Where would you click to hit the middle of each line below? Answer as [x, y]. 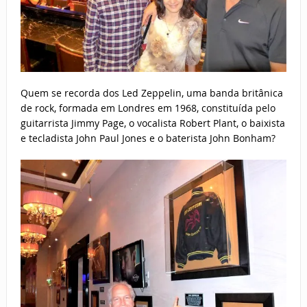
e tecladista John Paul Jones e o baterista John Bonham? [148, 138]
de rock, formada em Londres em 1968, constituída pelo [148, 108]
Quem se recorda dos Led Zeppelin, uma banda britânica [151, 93]
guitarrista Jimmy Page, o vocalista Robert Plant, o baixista [152, 123]
